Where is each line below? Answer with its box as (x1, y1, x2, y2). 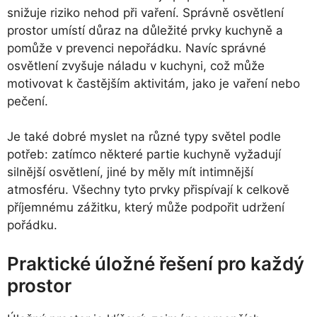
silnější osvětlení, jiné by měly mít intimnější (7, 165, 253, 180)
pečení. (7, 93, 48, 108)
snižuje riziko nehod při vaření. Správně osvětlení (7, 5, 284, 20)
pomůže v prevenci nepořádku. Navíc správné (7, 40, 266, 55)
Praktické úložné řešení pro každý (7, 252, 304, 275)
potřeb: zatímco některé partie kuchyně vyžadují (7, 147, 281, 162)
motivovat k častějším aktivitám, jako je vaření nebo (7, 76, 300, 91)
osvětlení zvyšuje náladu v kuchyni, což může (7, 58, 265, 73)
